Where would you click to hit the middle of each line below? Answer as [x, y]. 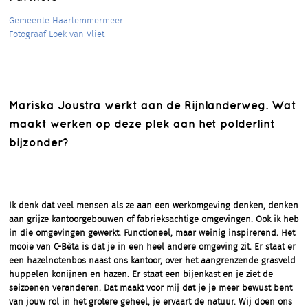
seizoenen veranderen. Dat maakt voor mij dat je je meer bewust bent [151, 289]
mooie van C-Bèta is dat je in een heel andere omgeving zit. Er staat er [152, 247]
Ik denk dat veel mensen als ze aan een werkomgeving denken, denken [154, 206]
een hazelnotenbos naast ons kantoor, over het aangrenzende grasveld [152, 261]
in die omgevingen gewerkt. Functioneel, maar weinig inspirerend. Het [152, 234]
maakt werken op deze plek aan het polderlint [142, 123]
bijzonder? [39, 142]
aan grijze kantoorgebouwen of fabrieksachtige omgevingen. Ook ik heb [154, 220]
